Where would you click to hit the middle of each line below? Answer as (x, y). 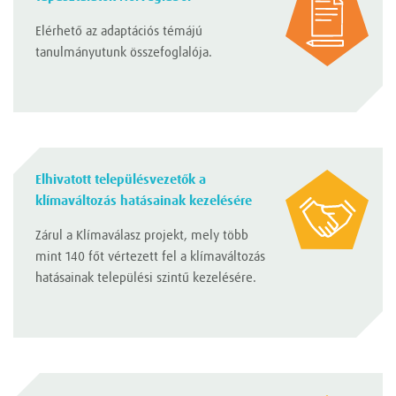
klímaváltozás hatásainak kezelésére (144, 202)
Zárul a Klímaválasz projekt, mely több (142, 236)
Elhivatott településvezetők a (121, 180)
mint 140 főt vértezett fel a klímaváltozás (150, 257)
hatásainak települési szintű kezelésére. (146, 278)
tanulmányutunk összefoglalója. (124, 53)
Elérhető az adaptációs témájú (119, 32)
